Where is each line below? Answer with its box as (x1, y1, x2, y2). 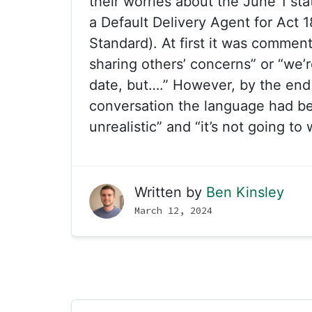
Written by (134, 184, 206, 201)
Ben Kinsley (206, 184, 284, 201)
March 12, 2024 (134, 204, 212, 217)
